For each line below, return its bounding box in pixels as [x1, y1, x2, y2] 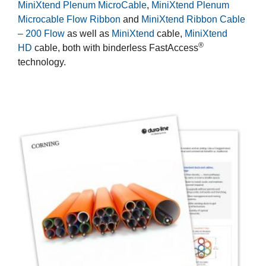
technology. [18, 56, 66, 67]
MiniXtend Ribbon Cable [141, 14, 245, 24]
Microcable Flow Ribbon [18, 14, 121, 24]
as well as [65, 28, 112, 39]
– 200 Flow [18, 28, 65, 39]
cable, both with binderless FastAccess [32, 42, 198, 53]
